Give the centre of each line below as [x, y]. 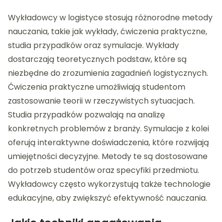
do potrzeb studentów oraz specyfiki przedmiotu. [104, 170]
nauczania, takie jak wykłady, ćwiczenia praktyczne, [108, 31]
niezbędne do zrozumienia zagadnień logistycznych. [108, 73]
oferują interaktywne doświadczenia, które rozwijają [109, 142]
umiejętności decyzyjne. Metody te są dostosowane [108, 156]
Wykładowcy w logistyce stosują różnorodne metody [110, 17]
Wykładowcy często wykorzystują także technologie [109, 184]
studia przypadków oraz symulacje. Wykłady [93, 45]
